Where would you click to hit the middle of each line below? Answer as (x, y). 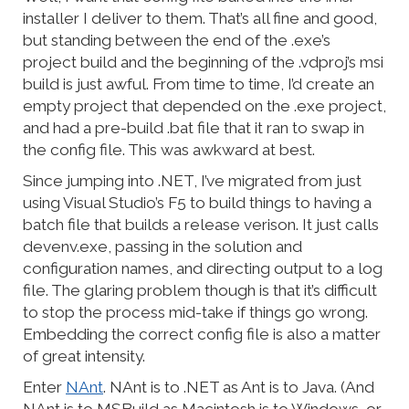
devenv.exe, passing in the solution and (163, 247)
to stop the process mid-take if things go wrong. (195, 313)
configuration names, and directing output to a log (203, 269)
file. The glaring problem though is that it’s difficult (200, 291)
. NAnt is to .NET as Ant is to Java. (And (239, 388)
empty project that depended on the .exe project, (204, 106)
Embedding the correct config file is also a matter (202, 335)
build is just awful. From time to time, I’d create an (199, 84)
